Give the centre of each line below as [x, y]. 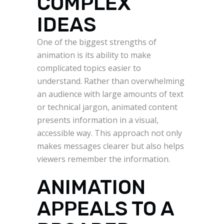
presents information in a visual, [98, 120]
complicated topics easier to [89, 68]
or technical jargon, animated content [107, 107]
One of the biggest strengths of [97, 42]
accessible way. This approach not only [109, 133]
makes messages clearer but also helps [110, 146]
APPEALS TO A [105, 209]
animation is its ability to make [94, 55]
